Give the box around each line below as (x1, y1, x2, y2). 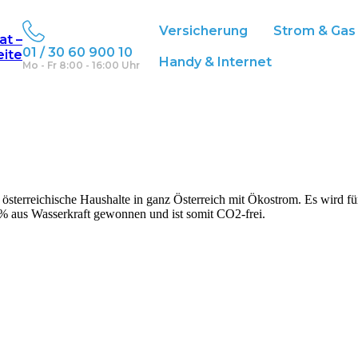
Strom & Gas (273, 23, 356, 38)
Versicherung (159, 23, 249, 38)
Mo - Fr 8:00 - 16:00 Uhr (22, 59, 140, 71)
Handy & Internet (159, 54, 272, 70)
